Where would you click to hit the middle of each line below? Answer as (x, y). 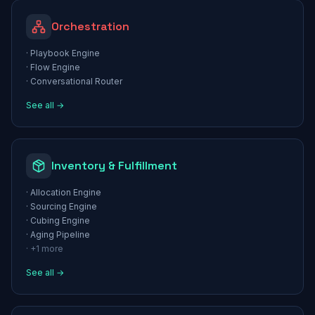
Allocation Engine (66, 192)
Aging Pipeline (60, 234)
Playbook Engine (65, 53)
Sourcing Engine (64, 206)
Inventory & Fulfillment (114, 166)
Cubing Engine (60, 220)
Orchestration (90, 26)
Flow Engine (55, 67)
